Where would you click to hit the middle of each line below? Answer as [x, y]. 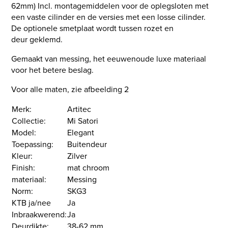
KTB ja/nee [32, 202]
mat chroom [89, 167]
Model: [24, 132]
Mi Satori [83, 120]
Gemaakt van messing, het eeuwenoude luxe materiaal [109, 58]
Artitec [79, 109]
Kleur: [22, 155]
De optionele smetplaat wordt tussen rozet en [93, 28]
